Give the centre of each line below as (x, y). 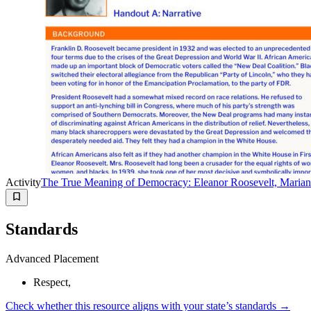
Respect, (52, 282)
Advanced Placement (52, 258)
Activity (23, 182)
